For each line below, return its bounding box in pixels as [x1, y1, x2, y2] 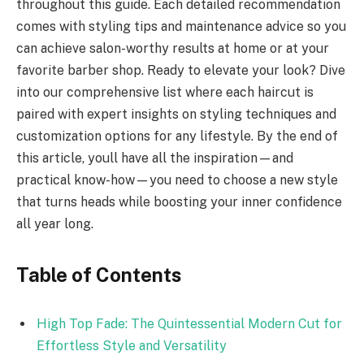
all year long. [16, 215, 93, 232]
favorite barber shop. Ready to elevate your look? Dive [16, 62, 345, 78]
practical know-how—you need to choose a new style [16, 171, 338, 188]
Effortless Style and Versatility [37, 337, 227, 353]
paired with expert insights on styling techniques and [16, 106, 336, 122]
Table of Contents [16, 262, 181, 286]
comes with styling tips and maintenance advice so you [16, 18, 346, 34]
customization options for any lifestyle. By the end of [16, 128, 338, 144]
